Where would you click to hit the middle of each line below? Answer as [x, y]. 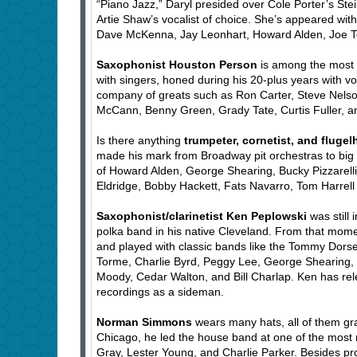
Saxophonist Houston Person [177, 65]
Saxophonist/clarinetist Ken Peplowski [202, 216]
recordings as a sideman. [160, 292]
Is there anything [140, 141]
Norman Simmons [144, 322]
